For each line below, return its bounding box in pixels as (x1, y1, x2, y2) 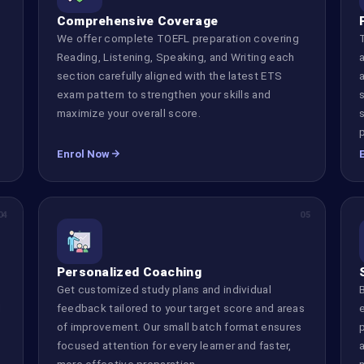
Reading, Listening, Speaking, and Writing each (56, 50, 295, 63)
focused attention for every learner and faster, (56, 338, 292, 352)
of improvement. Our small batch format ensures (56, 319, 302, 333)
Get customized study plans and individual (56, 282, 271, 296)
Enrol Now (56, 147, 110, 160)
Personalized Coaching (56, 264, 201, 279)
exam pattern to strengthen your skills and (56, 87, 271, 101)
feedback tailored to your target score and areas (56, 301, 305, 314)
